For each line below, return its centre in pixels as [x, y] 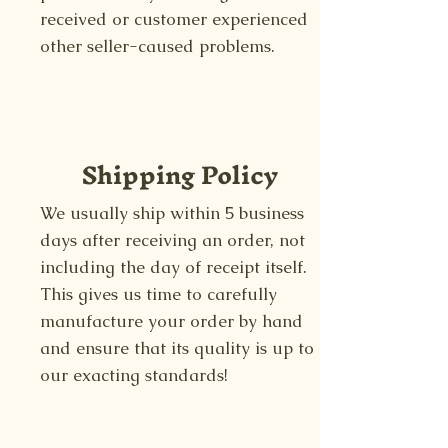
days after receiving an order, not [172, 239]
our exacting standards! [134, 374]
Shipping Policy [180, 174]
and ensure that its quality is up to [177, 347]
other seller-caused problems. [157, 45]
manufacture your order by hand [171, 320]
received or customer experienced [174, 18]
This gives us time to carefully [158, 293]
